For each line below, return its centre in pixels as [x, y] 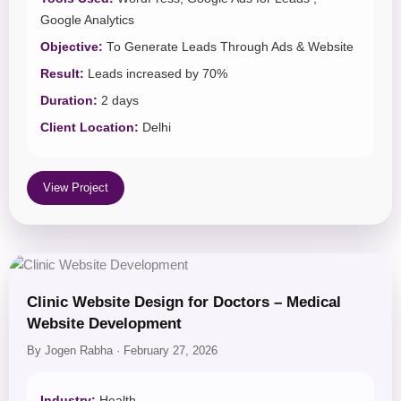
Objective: [72, 47]
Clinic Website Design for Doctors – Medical [184, 302]
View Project [76, 187]
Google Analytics [87, 20]
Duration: [69, 100]
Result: [62, 73]
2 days [118, 100]
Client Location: [90, 127]
